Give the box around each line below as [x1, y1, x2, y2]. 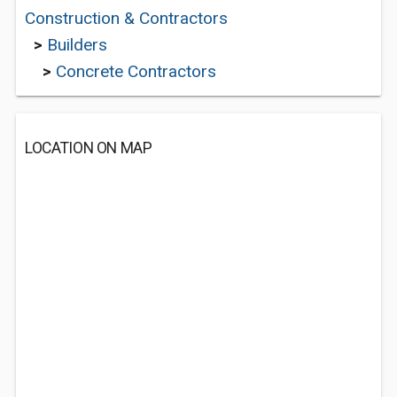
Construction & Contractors [25, 8, 228, 28]
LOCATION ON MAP [25, 139, 152, 157]
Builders [47, 35, 107, 55]
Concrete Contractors [56, 61, 216, 82]
